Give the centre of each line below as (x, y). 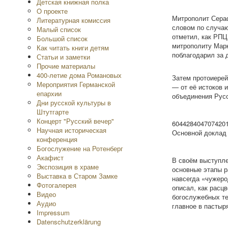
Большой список (62, 38)
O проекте (52, 11)
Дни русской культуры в (74, 103)
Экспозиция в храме (68, 167)
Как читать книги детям (73, 48)
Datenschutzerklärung (69, 222)
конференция (57, 139)
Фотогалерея (56, 185)
